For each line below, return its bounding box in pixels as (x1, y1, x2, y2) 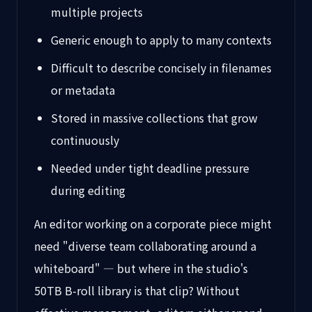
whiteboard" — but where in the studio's (34, 260, 248, 276)
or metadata (51, 81, 115, 98)
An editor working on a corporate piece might (34, 215, 272, 232)
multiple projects (51, 3, 143, 20)
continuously (51, 132, 119, 148)
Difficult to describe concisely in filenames (51, 59, 272, 76)
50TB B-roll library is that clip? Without (34, 282, 240, 299)
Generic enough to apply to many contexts (51, 31, 272, 48)
